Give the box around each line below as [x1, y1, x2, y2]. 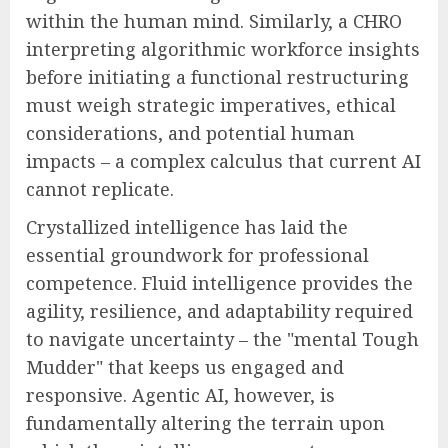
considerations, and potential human [26, 120, 355, 145]
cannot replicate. [26, 176, 174, 201]
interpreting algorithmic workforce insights [26, 36, 420, 61]
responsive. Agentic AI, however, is [26, 382, 335, 407]
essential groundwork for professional [26, 242, 369, 267]
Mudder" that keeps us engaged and [26, 354, 344, 379]
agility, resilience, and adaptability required [26, 298, 413, 323]
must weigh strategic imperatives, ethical [26, 92, 396, 117]
